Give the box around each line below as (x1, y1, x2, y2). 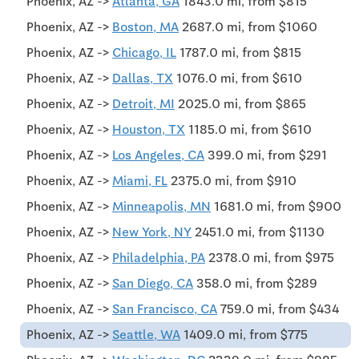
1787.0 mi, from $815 (176, 44, 301, 60)
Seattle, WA (112, 326, 180, 342)
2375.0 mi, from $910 (167, 172, 296, 188)
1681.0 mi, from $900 (211, 198, 341, 214)
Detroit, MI (112, 95, 175, 111)
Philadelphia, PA (112, 249, 205, 265)
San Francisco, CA (112, 301, 217, 317)
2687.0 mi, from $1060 (179, 18, 317, 34)
